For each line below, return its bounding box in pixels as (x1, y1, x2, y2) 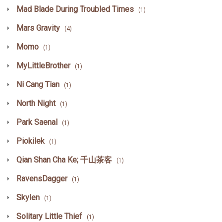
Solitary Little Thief (14, 211, 84, 221)
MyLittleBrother (14, 60, 72, 70)
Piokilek (14, 136, 47, 146)
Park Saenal (14, 117, 59, 127)
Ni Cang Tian (14, 79, 61, 89)
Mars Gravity (14, 23, 62, 33)
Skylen (14, 192, 42, 202)
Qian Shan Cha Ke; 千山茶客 (14, 155, 114, 165)
